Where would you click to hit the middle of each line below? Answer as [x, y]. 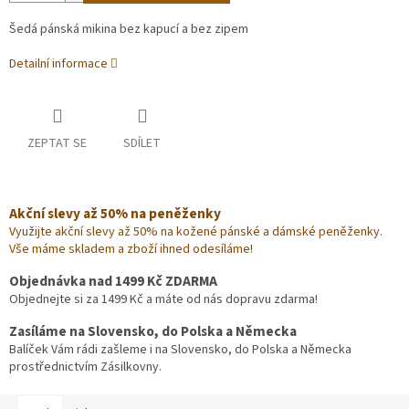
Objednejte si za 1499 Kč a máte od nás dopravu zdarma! [163, 300]
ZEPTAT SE [57, 144]
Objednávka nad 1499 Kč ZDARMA [113, 282]
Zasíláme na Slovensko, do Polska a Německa [153, 332]
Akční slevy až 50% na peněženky [115, 214]
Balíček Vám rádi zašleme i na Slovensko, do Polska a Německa [180, 350]
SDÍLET [142, 144]
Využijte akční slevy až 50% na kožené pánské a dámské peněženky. [196, 232]
